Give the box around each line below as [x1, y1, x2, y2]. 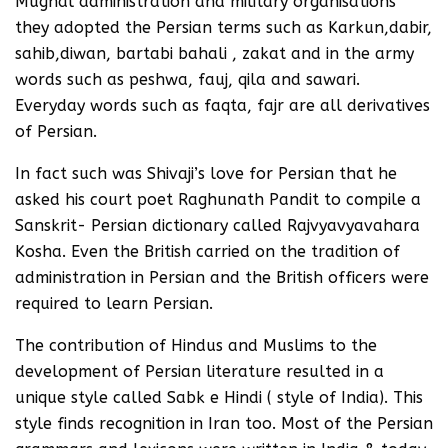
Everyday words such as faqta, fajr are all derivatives [15, 96, 430, 115]
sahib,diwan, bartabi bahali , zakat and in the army [15, 44, 414, 63]
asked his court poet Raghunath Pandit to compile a [15, 190, 421, 209]
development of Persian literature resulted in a [15, 362, 384, 381]
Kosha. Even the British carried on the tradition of [15, 242, 400, 261]
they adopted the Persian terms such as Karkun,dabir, [15, 18, 432, 37]
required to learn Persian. [15, 294, 213, 313]
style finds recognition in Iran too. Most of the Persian [15, 414, 433, 433]
